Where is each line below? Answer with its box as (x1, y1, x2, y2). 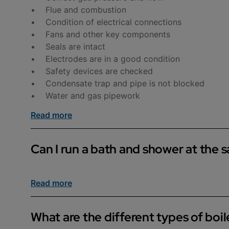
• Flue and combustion (31, 4, 126, 15)
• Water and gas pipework (31, 90, 140, 101)
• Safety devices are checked (31, 65, 153, 76)
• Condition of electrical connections (31, 16, 181, 27)
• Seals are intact (31, 41, 105, 52)
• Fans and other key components (31, 29, 173, 39)
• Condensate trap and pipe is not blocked (31, 78, 204, 88)
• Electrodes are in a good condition (31, 53, 180, 64)
